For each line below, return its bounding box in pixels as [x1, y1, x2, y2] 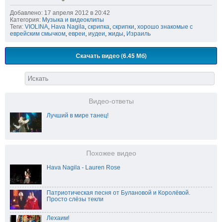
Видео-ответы [88, 98, 134, 106]
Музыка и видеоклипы [42, 16, 104, 24]
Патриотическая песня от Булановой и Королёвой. [47, 189, 190, 197]
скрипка [88, 23, 110, 31]
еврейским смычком [10, 30, 65, 38]
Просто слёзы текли [47, 196, 104, 203]
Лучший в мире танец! [47, 112, 109, 119]
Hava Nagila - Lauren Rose [47, 164, 120, 171]
